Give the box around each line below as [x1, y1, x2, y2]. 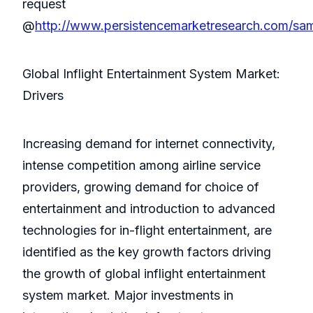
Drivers [22, 88, 64, 103]
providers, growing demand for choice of [22, 180, 259, 195]
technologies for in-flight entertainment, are [22, 223, 272, 238]
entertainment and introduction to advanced [22, 201, 275, 217]
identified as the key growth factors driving [22, 245, 271, 260]
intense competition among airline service [22, 158, 261, 173]
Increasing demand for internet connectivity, [22, 136, 275, 152]
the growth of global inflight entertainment [22, 266, 265, 282]
